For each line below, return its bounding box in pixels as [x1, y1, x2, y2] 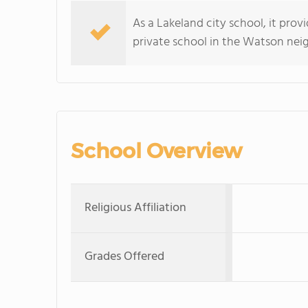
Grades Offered [85, 247, 164, 267]
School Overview [71, 138, 242, 164]
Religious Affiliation [85, 198, 186, 218]
